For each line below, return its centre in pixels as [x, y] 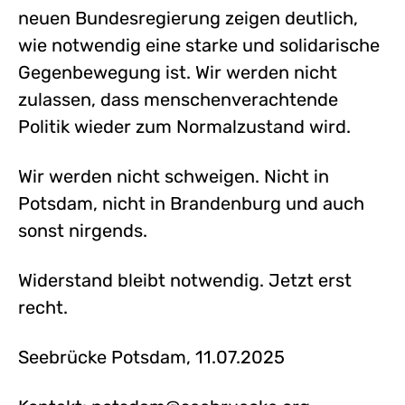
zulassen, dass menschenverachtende [178, 99]
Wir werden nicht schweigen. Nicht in [174, 176]
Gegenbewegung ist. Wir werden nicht [178, 72]
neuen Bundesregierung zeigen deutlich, [188, 18]
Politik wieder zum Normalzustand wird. [184, 126]
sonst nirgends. [83, 230]
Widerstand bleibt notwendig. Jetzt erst [185, 280]
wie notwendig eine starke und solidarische [199, 45]
